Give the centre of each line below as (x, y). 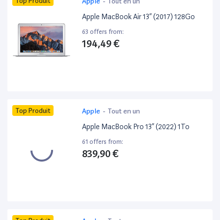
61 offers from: (103, 142)
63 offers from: (103, 32)
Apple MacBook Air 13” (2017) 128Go (139, 17)
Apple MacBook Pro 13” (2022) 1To (136, 127)
